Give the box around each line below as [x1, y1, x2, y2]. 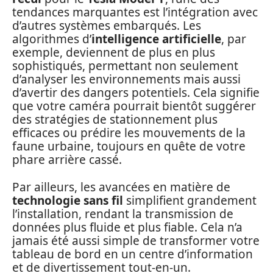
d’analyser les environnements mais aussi [12, 71, 241, 88]
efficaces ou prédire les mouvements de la [12, 125, 246, 141]
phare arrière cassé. [12, 152, 122, 168]
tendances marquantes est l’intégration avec [12, 4, 258, 21]
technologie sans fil [12, 192, 123, 208]
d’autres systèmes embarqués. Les [12, 18, 201, 34]
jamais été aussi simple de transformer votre [12, 232, 260, 249]
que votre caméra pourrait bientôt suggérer [12, 98, 256, 115]
